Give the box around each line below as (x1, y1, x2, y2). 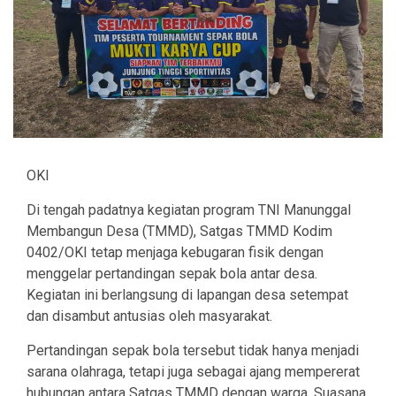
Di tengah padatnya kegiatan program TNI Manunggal (27, 201, 351, 218)
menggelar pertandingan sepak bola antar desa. (27, 264, 317, 282)
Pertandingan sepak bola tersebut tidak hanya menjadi (27, 341, 359, 359)
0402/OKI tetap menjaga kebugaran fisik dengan (27, 243, 324, 261)
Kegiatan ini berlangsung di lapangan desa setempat (27, 286, 348, 303)
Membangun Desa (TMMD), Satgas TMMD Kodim (27, 222, 332, 240)
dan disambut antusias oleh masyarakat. (27, 307, 272, 324)
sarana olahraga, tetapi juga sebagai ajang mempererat (27, 362, 360, 380)
